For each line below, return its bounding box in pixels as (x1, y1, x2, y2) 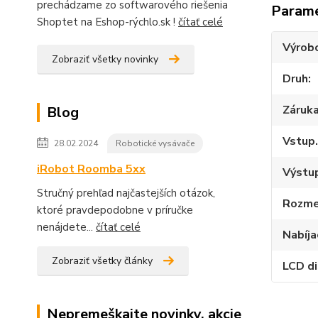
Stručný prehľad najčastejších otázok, (37, 186, 215, 201)
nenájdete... (37, 220, 96, 235)
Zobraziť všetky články (52, 254, 153, 268)
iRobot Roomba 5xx (37, 161, 146, 177)
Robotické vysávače (116, 138, 194, 150)
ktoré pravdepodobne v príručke (37, 203, 193, 218)
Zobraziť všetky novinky (52, 53, 158, 67)
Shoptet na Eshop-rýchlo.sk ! (37, 15, 178, 30)
